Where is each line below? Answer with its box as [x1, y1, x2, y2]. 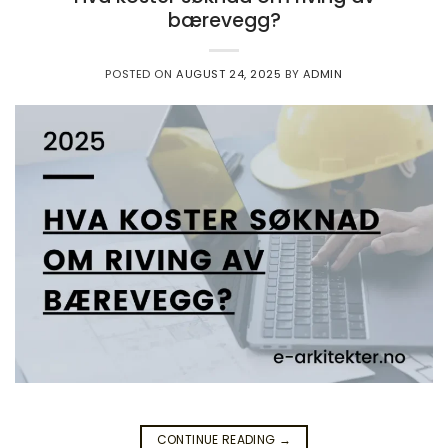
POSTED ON [105, 66, 177, 83]
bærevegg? [167, 7, 281, 35]
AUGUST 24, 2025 [176, 66, 282, 83]
